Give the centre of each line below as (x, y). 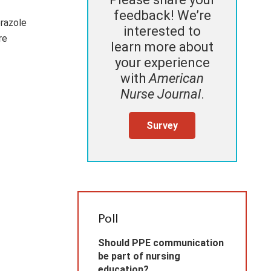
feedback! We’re (162, 16)
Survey (162, 125)
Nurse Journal (160, 94)
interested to (162, 31)
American (176, 79)
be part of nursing (139, 256)
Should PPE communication (161, 243)
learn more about (162, 47)
